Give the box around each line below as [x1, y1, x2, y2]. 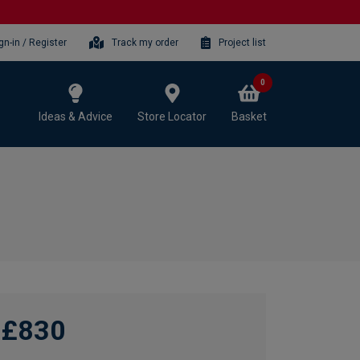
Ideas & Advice [39, 109, 112, 123]
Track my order [112, 36, 179, 48]
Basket [231, 109, 267, 123]
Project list [219, 36, 266, 48]
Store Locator [137, 109, 207, 123]
